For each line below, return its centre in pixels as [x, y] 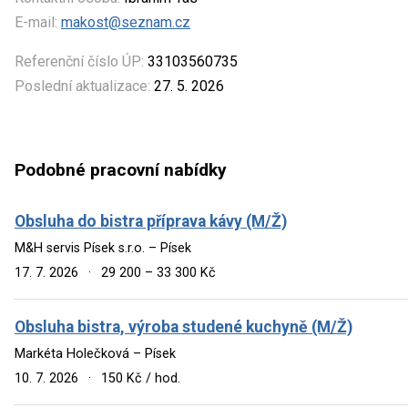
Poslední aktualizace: [82, 86]
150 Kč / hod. [139, 378]
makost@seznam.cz [126, 22]
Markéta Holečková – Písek [95, 353]
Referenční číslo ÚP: [79, 61]
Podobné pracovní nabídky [121, 170]
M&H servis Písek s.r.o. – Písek [103, 248]
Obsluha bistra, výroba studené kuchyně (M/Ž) [184, 326]
